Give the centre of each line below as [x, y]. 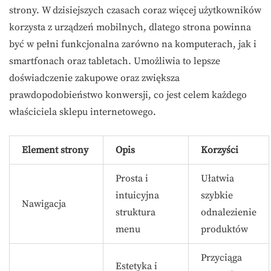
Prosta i [132, 178]
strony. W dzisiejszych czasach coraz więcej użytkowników [135, 10]
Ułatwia [217, 178]
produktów [224, 229]
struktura [135, 212]
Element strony [55, 150]
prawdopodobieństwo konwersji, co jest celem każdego [128, 95]
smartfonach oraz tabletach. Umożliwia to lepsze [115, 61]
